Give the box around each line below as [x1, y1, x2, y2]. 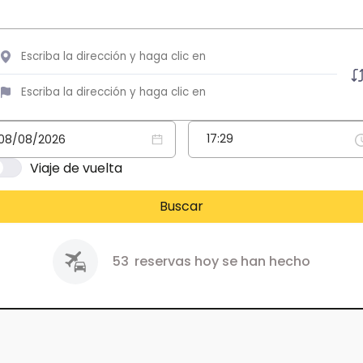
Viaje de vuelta [29, 158, 122, 177]
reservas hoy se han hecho [131, 252, 310, 271]
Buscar [160, 197, 203, 216]
